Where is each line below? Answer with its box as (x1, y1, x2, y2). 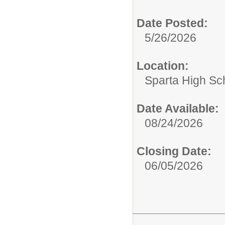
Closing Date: (137, 144, 211, 158)
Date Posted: (137, 16, 208, 30)
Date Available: (137, 101, 219, 115)
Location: (137, 59, 189, 72)
